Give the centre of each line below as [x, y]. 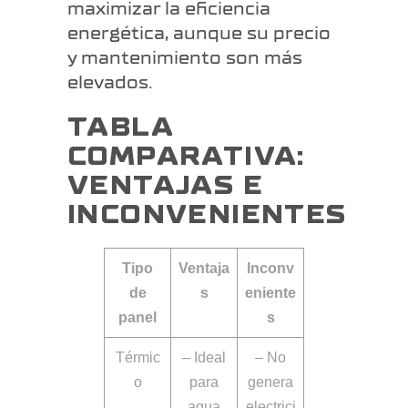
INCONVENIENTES [207, 215]
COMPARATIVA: [186, 157]
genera [270, 382]
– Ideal [204, 358]
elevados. [110, 83]
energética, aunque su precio [199, 34]
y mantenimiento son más [185, 58]
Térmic [138, 358]
